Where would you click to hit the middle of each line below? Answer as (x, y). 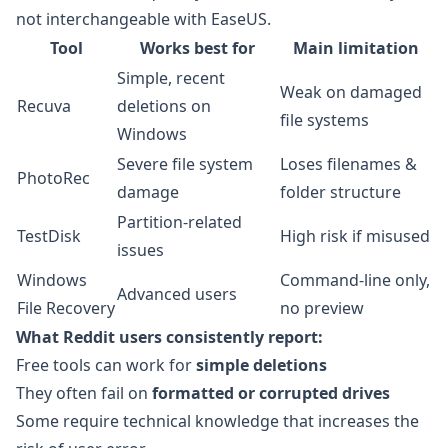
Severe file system (185, 164)
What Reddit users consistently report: (169, 337)
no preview (322, 308)
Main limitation (355, 48)
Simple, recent (171, 78)
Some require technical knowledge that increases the (217, 421)
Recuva (44, 106)
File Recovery (66, 308)
